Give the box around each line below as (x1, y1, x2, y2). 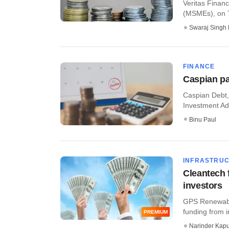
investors (183, 180, 222, 191)
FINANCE (183, 62, 215, 70)
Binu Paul (189, 116, 216, 123)
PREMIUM (144, 209, 168, 215)
